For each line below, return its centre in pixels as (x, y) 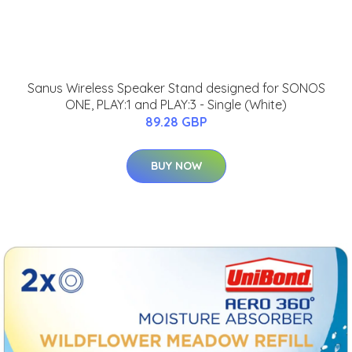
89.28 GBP (176, 122)
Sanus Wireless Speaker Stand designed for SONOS (176, 88)
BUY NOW (176, 166)
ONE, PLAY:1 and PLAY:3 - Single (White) (176, 105)
